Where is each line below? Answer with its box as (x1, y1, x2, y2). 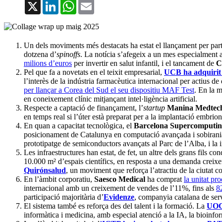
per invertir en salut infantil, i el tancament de (72, 59, 216, 68)
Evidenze (104, 193, 134, 202)
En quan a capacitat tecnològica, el (24, 121, 134, 130)
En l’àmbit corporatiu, (24, 175, 94, 184)
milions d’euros (24, 59, 72, 68)
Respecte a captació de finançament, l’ (24, 104, 143, 112)
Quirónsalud (24, 166, 66, 175)
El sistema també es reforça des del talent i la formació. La (24, 202, 205, 211)
